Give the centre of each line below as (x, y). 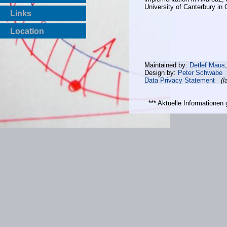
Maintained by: (167, 65)
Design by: (161, 72)
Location (27, 31)
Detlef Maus (207, 65)
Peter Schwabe (200, 72)
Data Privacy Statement (180, 80)
